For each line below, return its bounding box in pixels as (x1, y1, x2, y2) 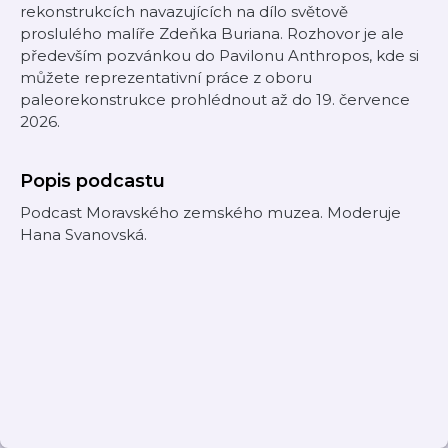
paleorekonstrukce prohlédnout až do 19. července (20, 90, 410, 109)
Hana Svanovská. (20, 225, 147, 244)
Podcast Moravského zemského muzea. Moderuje (20, 203, 401, 222)
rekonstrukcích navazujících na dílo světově (20, 2, 348, 21)
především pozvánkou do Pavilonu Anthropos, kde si (20, 46, 419, 65)
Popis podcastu (20, 170, 165, 192)
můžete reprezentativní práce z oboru (20, 68, 312, 87)
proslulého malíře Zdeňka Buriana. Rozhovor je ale (20, 24, 404, 43)
